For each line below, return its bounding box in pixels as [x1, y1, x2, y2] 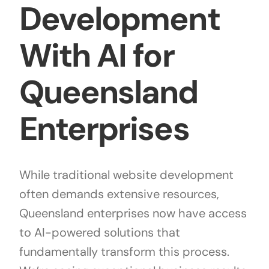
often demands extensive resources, [19, 186, 219, 202]
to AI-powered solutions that [19, 224, 180, 240]
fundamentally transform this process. [19, 243, 229, 259]
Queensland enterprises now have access [19, 205, 247, 221]
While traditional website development [19, 166, 234, 183]
